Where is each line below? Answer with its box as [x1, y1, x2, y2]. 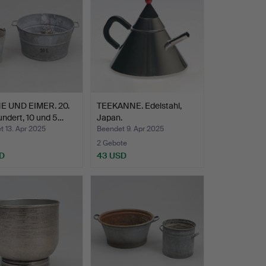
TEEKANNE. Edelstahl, [96, 100, 182, 111]
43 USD [96, 150, 126, 161]
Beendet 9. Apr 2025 [96, 123, 164, 134]
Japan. [96, 112, 122, 123]
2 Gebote [96, 138, 127, 148]
